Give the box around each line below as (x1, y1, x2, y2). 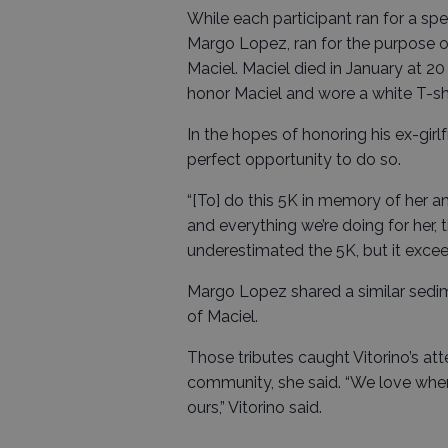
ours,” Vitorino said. (187, 397, 322, 417)
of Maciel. (187, 306, 258, 326)
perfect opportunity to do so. (187, 149, 401, 169)
